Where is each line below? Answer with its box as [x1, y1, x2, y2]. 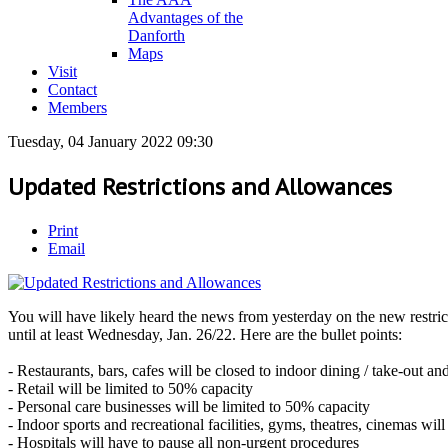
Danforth [128, 27, 185, 44]
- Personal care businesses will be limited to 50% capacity [8, 397, 370, 415]
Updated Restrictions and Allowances [8, 170, 392, 202]
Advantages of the [128, 9, 243, 26]
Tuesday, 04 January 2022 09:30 [8, 133, 213, 150]
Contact [48, 81, 97, 98]
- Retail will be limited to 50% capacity [8, 379, 253, 397]
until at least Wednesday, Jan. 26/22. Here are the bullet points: [8, 325, 402, 343]
